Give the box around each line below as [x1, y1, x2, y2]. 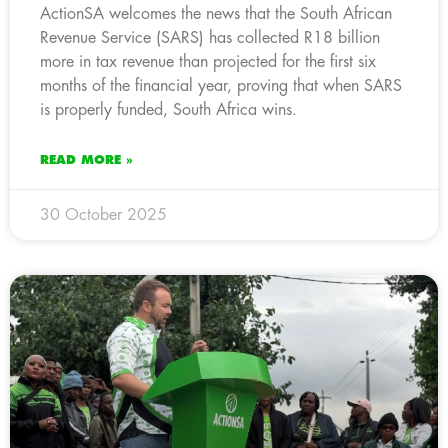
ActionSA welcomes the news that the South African [40, 5, 392, 22]
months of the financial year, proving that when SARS [40, 77, 402, 94]
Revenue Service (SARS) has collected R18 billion [40, 29, 380, 46]
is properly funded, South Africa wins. [40, 101, 297, 118]
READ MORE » [40, 153, 133, 166]
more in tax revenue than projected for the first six [40, 53, 376, 70]
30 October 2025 [40, 206, 167, 223]
